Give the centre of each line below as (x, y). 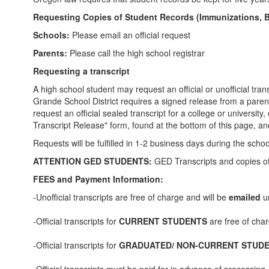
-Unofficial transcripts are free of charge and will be (131, 197)
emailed (245, 197)
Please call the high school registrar (136, 53)
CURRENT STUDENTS (163, 221)
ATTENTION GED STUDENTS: (94, 161)
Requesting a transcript (83, 71)
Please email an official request (130, 35)
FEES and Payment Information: (98, 179)
